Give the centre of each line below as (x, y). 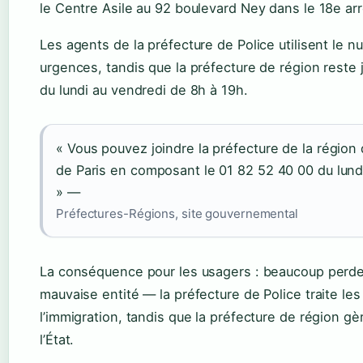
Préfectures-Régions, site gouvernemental (177, 214)
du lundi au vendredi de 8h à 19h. (144, 90)
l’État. (57, 340)
